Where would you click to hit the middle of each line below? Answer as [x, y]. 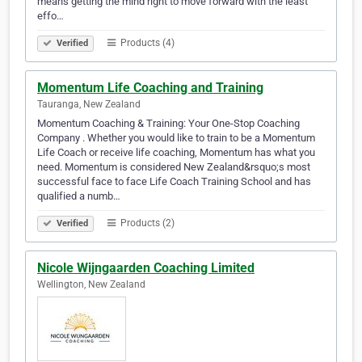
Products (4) [146, 43]
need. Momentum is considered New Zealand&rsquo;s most [174, 167]
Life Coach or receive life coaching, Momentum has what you [176, 153]
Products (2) [146, 223]
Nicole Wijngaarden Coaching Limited [146, 268]
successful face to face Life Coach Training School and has [174, 182]
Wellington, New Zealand [91, 285]
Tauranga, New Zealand [89, 105]
